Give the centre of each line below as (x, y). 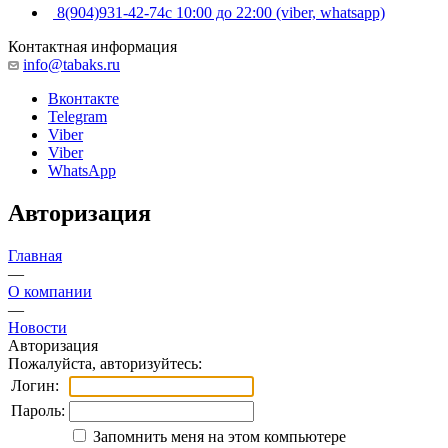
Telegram (77, 116)
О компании (50, 291)
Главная (35, 255)
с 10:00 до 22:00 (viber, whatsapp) (275, 12)
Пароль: (38, 410)
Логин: (35, 385)
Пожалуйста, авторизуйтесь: (105, 363)
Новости (37, 327)
